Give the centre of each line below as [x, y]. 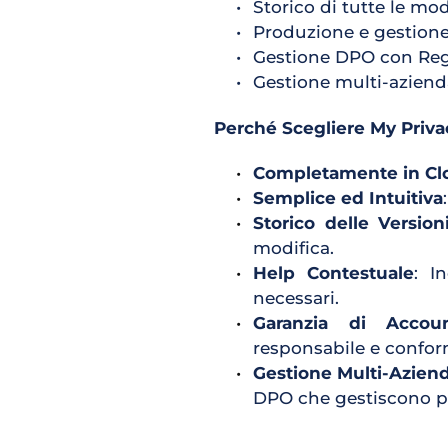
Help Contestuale [333, 273]
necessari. [295, 298]
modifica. [293, 248]
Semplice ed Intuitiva [347, 198]
